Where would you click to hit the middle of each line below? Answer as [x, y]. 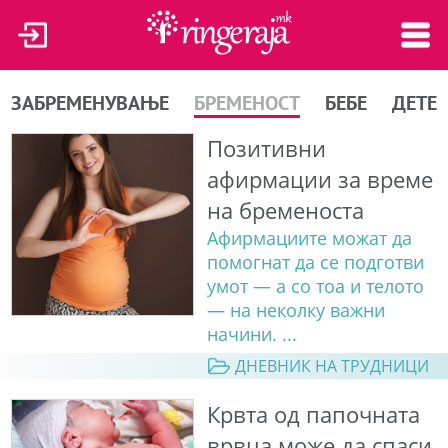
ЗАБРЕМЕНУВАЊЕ [90, 102]
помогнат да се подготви [315, 261]
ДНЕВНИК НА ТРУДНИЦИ [331, 365]
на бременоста [285, 210]
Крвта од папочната [313, 415]
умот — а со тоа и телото [315, 285]
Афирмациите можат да [309, 237]
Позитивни [266, 148]
